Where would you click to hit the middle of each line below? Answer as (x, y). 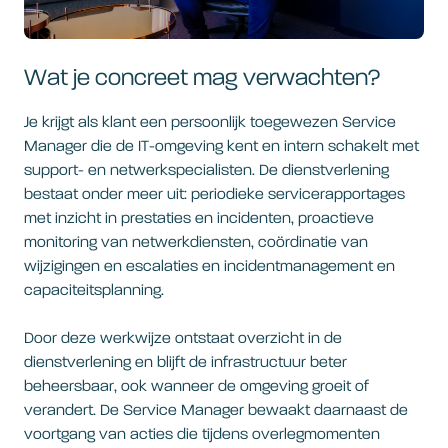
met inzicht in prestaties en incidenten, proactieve (199, 219)
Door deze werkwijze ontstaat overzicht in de (183, 339)
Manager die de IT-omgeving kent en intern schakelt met (221, 147)
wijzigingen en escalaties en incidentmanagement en (209, 267)
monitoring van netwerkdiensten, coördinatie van (196, 243)
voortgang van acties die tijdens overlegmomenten (202, 435)
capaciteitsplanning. (94, 291)
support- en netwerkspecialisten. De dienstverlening (206, 171)
